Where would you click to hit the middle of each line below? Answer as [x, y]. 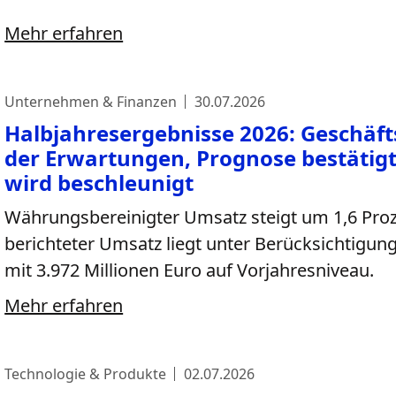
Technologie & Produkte [86, 374]
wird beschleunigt [99, 183]
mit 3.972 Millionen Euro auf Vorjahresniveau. [190, 270]
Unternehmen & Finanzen [91, 102]
